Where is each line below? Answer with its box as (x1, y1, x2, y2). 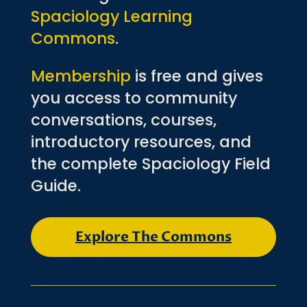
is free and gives (130, 64, 263, 87)
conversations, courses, (30, 108, 217, 131)
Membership (30, 64, 131, 87)
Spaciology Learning (30, 5, 193, 27)
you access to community (30, 86, 237, 109)
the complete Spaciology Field (30, 152, 271, 175)
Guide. (30, 174, 81, 197)
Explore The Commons (75, 227, 232, 246)
